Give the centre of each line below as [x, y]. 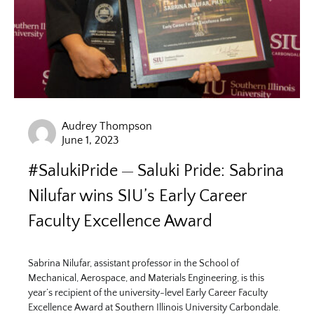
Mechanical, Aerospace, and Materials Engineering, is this [146, 278]
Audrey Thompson [107, 126]
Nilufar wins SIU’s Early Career [137, 196]
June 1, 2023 [90, 140]
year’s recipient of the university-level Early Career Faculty [148, 293]
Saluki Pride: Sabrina [211, 171]
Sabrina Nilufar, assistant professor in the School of [134, 264]
